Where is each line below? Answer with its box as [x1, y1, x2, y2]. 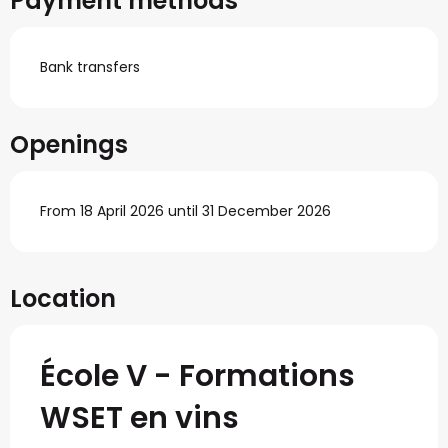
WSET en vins [40, 397, 239, 440]
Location [10, 282, 116, 316]
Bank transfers [40, 57, 140, 78]
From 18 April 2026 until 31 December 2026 [40, 201, 331, 222]
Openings [10, 128, 128, 162]
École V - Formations [40, 355, 355, 398]
